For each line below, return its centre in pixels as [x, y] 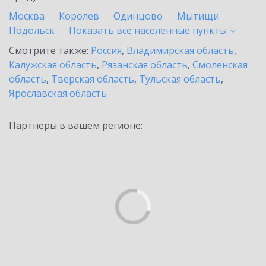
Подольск [32, 30]
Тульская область [180, 79]
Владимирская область [180, 50]
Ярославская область [58, 93]
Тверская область [93, 79]
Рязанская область [145, 65]
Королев [79, 16]
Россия [106, 50]
